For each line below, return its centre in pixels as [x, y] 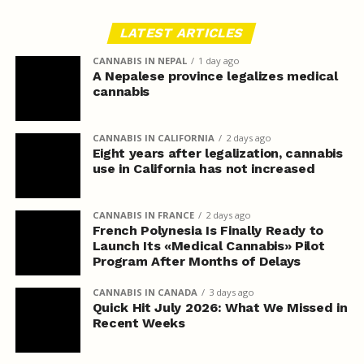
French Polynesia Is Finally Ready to [208, 231]
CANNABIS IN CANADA [145, 292]
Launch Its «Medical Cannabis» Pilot [208, 246]
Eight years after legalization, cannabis [217, 154]
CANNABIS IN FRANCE [143, 215]
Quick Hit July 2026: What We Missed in [220, 308]
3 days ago [231, 292]
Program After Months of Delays [197, 262]
